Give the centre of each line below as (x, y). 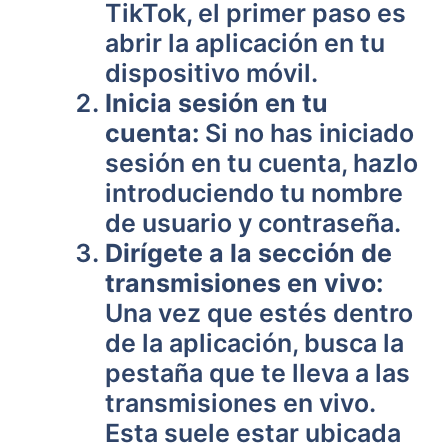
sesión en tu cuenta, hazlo (261, 163)
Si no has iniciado (306, 133)
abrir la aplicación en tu (245, 43)
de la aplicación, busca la (254, 343)
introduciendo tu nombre (254, 193)
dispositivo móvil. (211, 73)
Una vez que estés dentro (259, 313)
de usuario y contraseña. (253, 223)
